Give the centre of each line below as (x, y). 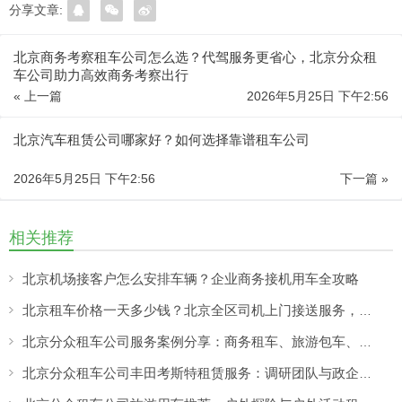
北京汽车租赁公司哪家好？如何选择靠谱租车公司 (162, 140)
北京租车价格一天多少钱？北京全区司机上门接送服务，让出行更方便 (365, 311)
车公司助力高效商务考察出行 (101, 75)
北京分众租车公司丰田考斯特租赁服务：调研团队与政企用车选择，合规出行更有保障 (365, 374)
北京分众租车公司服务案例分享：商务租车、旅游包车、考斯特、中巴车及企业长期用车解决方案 (365, 342)
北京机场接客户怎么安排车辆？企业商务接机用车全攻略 (191, 279)
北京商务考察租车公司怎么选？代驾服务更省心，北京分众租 (195, 57)
